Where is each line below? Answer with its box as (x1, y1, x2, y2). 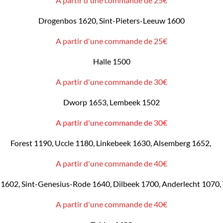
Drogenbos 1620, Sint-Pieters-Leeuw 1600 (38, 15, 185, 25)
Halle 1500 (93, 56, 130, 66)
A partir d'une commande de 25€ (56, 36, 167, 46)
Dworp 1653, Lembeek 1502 (63, 97, 160, 107)
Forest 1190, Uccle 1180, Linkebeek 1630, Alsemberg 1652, (10, 138, 213, 148)
